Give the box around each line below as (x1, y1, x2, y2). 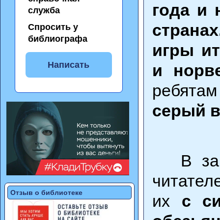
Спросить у (28, 22, 78, 32)
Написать (48, 59, 90, 70)
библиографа (28, 33, 87, 44)
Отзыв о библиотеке (10, 188, 82, 196)
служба (28, 5, 60, 15)
